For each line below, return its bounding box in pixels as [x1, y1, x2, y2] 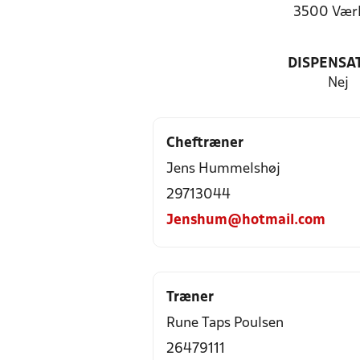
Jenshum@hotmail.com [166, 214, 325, 227]
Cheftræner [166, 137, 243, 150]
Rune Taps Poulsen [166, 317, 284, 330]
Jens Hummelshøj [166, 162, 280, 176]
